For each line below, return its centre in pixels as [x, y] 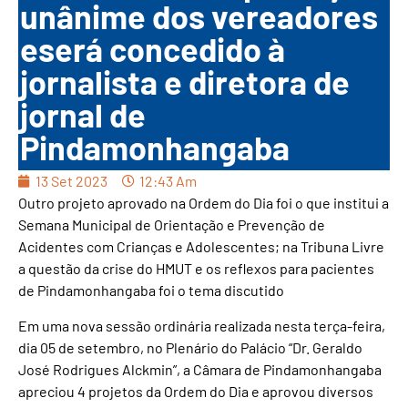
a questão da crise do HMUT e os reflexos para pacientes [196, 269]
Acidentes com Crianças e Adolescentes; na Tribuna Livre [201, 247]
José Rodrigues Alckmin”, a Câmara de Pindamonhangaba [200, 369]
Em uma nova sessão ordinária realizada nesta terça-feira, [202, 325]
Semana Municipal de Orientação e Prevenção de [172, 225]
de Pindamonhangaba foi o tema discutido [151, 291]
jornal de [83, 115]
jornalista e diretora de [185, 82]
